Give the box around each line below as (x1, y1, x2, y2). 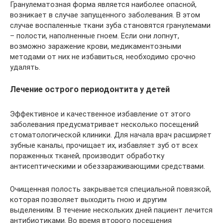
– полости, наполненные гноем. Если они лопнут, (10, 31, 179, 41)
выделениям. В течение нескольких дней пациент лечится (10, 205, 213, 215)
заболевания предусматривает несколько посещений (10, 119, 199, 129)
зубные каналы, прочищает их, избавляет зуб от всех (10, 140, 198, 150)
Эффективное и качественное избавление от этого (10, 109, 191, 118)
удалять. (10, 63, 40, 72)
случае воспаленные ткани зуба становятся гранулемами (10, 21, 211, 30)
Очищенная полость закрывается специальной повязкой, (10, 184, 211, 194)
